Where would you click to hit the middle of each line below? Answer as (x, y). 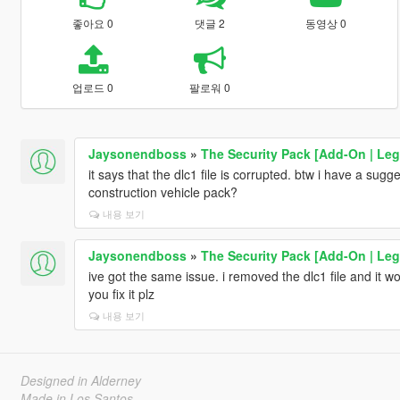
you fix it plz (121, 293)
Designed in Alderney (80, 380)
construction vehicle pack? (162, 192)
